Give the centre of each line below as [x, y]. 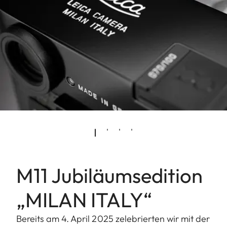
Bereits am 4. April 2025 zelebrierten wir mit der [113, 218]
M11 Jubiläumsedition [109, 175]
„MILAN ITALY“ [84, 199]
